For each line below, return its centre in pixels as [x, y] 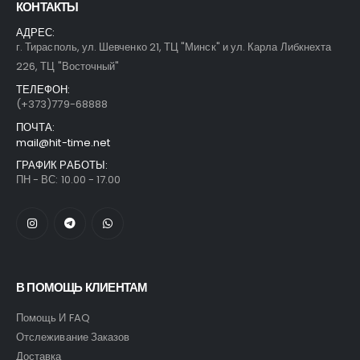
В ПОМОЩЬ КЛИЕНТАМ [82, 287]
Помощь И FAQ [53, 317]
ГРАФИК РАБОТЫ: [62, 166]
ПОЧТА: [36, 128]
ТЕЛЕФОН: [43, 90]
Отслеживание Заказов [73, 337]
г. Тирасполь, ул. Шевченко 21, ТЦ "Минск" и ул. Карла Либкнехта [174, 47]
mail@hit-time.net [63, 143]
